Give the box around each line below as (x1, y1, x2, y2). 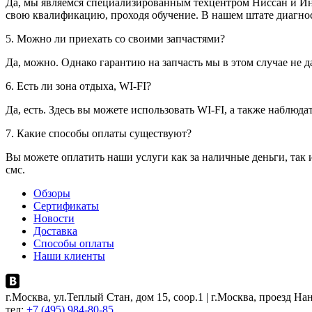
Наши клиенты (33, 250, 105, 263)
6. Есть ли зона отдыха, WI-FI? (6, 80, 151, 93)
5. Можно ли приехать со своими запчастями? (6, 33, 225, 45)
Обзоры (33, 187, 70, 200)
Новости (33, 212, 75, 225)
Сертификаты (33, 200, 99, 212)
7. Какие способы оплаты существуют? (6, 127, 192, 140)
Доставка (33, 225, 77, 237)
